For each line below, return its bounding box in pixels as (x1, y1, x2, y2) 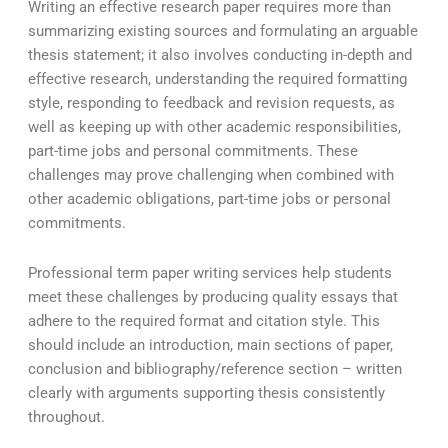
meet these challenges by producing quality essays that (27, 287, 398, 306)
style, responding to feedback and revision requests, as (27, 94, 395, 113)
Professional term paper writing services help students (27, 263, 392, 282)
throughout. (27, 407, 105, 426)
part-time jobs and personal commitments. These (27, 142, 358, 161)
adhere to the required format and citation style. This (27, 311, 380, 330)
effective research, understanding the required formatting (27, 70, 407, 89)
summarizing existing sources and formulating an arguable (27, 22, 418, 41)
